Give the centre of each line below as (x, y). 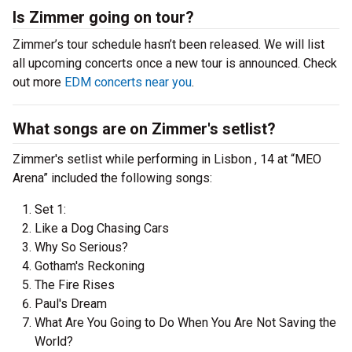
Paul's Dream (71, 304)
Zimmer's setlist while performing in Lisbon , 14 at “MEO (167, 159)
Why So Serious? (81, 247)
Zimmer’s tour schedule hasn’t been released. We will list (169, 44)
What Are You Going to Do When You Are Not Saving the (185, 323)
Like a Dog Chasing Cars (102, 228)
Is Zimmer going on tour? (103, 17)
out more (38, 82)
